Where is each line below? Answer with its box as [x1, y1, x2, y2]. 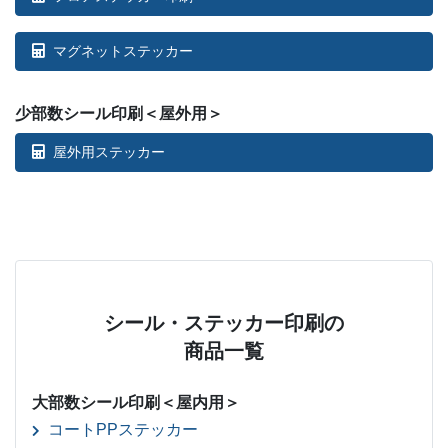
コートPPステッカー [48, 421, 198, 439]
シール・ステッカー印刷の [104, 312, 344, 335]
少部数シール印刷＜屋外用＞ [15, 105, 223, 123]
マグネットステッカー [53, 43, 193, 60]
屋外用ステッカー [53, 144, 165, 161]
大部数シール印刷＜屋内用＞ [32, 394, 240, 412]
